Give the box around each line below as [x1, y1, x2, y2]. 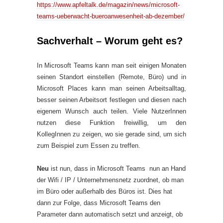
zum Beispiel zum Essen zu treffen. [37, 142, 140, 149]
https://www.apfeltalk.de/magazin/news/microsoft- [37, 1, 180, 8]
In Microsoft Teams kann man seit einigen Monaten [37, 62, 186, 69]
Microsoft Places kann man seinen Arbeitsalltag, [37, 85, 186, 92]
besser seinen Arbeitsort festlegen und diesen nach [37, 96, 186, 104]
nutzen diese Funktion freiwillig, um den [37, 119, 186, 126]
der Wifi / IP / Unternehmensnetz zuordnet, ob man [37, 176, 184, 184]
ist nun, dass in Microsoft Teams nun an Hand [49, 165, 186, 172]
